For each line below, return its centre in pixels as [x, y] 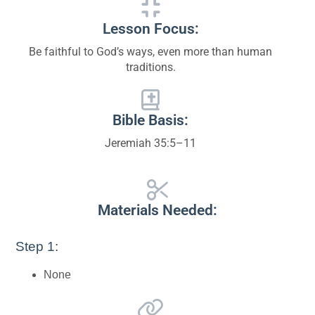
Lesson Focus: [150, 28]
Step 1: [37, 247]
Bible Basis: [150, 120]
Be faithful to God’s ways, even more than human [150, 51]
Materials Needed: [157, 211]
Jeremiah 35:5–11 [150, 143]
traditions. [150, 67]
